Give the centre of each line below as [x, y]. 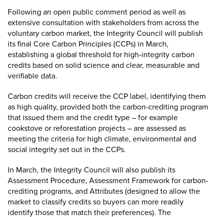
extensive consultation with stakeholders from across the [103, 22]
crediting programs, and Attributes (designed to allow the [104, 191]
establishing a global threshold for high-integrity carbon [101, 54]
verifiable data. [32, 76]
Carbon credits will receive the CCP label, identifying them [107, 96]
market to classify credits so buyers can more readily [96, 201]
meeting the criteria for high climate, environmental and [102, 139]
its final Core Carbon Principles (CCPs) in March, [88, 44]
